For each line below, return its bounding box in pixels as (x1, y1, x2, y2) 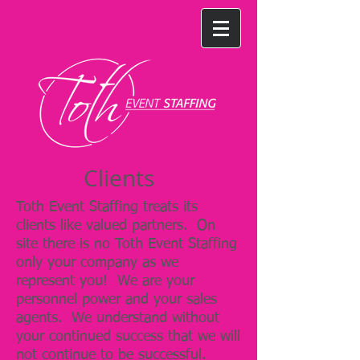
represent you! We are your (16, 274, 194, 288)
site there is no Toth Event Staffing (16, 237, 237, 252)
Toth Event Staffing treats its (16, 200, 198, 215)
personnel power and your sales (16, 292, 217, 307)
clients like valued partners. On (16, 219, 215, 233)
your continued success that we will (16, 329, 240, 344)
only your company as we (16, 256, 178, 270)
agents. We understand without (16, 311, 219, 325)
